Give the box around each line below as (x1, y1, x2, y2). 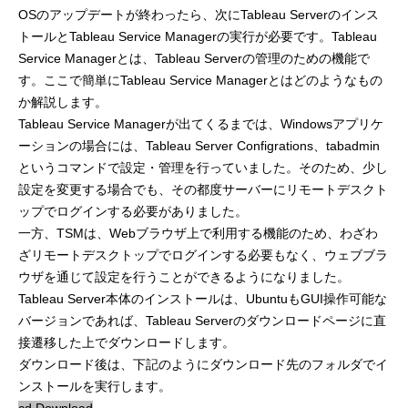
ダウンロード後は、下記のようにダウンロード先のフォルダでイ (18, 356, 388, 372)
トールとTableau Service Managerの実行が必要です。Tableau (18, 28, 377, 44)
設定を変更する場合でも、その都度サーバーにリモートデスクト (18, 181, 388, 197)
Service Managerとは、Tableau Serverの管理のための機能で (18, 50, 370, 66)
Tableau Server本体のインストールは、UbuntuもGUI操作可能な (18, 291, 387, 306)
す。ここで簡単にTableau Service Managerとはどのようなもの (18, 72, 382, 87)
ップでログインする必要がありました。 (18, 203, 248, 219)
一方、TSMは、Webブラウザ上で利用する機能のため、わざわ (18, 225, 378, 240)
